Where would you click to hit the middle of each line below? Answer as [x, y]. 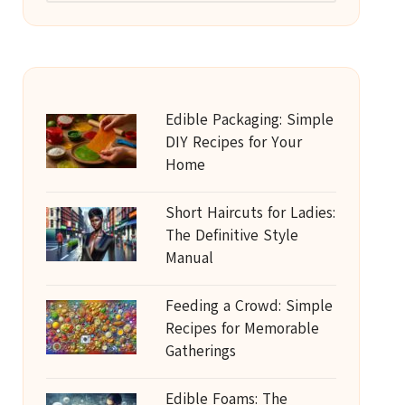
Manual [189, 258]
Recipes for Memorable [242, 329]
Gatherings [200, 351]
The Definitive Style [231, 235]
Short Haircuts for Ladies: [250, 213]
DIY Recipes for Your [233, 142]
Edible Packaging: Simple [249, 120]
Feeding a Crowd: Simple [249, 306]
